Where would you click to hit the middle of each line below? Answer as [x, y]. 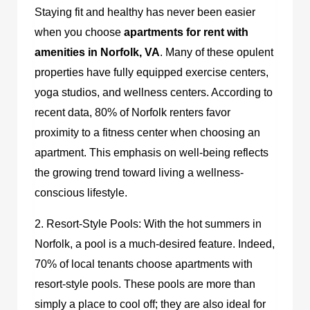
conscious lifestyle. [81, 192]
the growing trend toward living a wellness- [139, 172]
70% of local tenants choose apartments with [144, 264]
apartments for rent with [186, 32]
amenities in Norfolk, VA [97, 52]
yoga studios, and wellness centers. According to [154, 92]
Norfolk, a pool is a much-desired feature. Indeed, [155, 244]
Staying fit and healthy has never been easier [145, 12]
